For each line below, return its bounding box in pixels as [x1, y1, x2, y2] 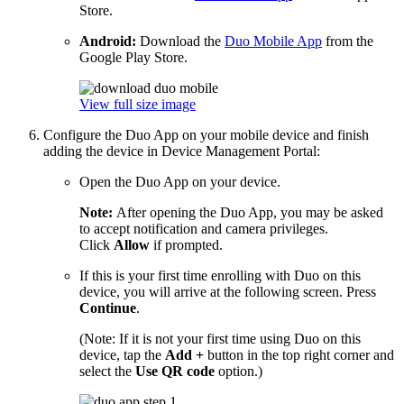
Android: [79, 33, 136, 49]
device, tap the [79, 347, 165, 363]
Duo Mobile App [225, 33, 322, 49]
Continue [79, 300, 136, 316]
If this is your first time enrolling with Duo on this [79, 268, 361, 283]
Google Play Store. [79, 50, 188, 65]
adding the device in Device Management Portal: [43, 143, 320, 159]
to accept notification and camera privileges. [79, 221, 328, 236]
